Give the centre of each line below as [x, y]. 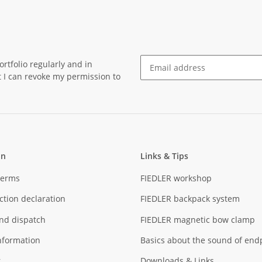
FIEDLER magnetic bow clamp [198, 219]
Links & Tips [164, 156]
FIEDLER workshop [176, 178]
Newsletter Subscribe [182, 86]
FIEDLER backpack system [190, 199]
